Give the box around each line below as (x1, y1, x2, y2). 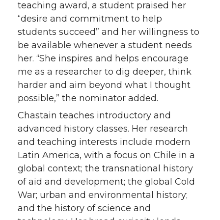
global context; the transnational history (18, 163, 193, 174)
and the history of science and (18, 203, 151, 214)
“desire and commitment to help (18, 13, 162, 25)
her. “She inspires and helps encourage (18, 53, 189, 64)
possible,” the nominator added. (18, 93, 158, 104)
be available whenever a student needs (18, 40, 192, 51)
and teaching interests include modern (18, 137, 191, 148)
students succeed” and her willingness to (18, 27, 199, 38)
